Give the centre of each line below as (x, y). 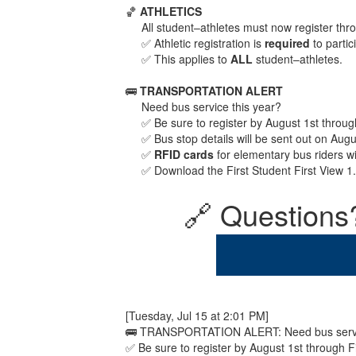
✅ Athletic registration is (203, 43)
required (288, 43)
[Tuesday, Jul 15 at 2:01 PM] (197, 315)
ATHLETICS (171, 11)
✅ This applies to (186, 58)
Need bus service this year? (212, 106)
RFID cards (184, 154)
